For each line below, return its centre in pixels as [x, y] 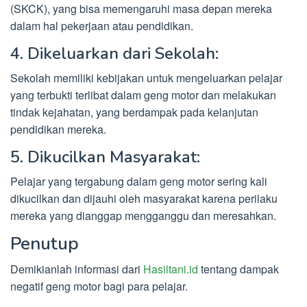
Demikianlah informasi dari [77, 269]
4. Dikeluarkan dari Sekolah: [114, 54]
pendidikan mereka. [58, 130]
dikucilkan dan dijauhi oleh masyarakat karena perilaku [144, 199]
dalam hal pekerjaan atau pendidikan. [102, 26]
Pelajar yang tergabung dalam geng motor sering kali [139, 182]
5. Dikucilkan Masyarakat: [105, 157]
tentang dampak [238, 269]
